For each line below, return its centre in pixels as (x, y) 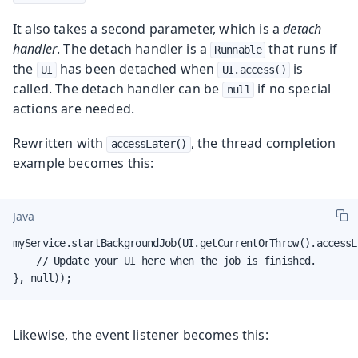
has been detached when (137, 68)
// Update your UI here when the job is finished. (165, 260)
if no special (293, 88)
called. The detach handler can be (118, 88)
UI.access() (254, 69)
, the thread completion (263, 143)
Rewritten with (60, 143)
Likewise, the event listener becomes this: (141, 334)
